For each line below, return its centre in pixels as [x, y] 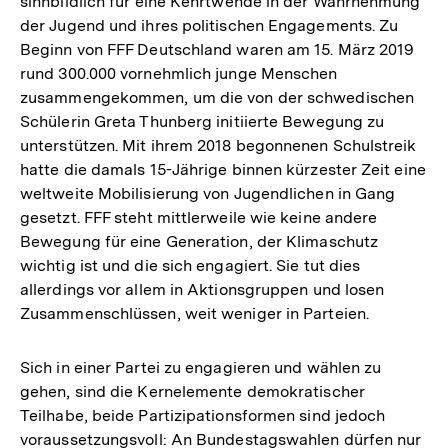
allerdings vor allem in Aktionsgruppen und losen [202, 289]
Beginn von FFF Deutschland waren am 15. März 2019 [217, 49]
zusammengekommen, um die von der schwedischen [217, 97]
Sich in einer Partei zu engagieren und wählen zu [201, 367]
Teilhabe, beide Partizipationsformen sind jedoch [203, 415]
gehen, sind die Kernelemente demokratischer [192, 391]
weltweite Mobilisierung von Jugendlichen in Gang [208, 193]
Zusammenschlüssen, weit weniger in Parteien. [194, 313]
